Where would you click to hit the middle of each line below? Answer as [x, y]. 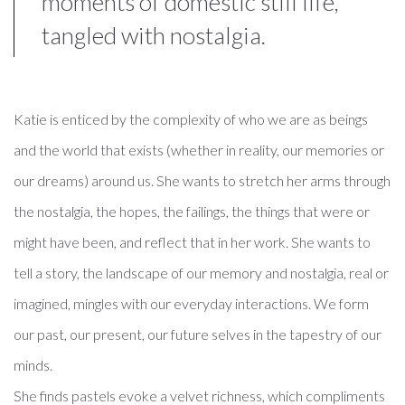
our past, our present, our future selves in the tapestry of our [198, 334]
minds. [33, 365]
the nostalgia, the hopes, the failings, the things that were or [192, 212]
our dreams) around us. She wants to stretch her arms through [202, 181]
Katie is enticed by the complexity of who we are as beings [191, 119]
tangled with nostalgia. [154, 35]
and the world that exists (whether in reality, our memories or [199, 150]
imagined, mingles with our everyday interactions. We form [191, 304]
